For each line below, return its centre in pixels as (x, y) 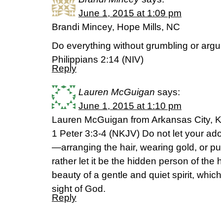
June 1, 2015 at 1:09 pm (130, 13)
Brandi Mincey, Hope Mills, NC (116, 27)
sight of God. (79, 189)
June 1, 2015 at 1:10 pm (130, 106)
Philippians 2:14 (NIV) (98, 59)
